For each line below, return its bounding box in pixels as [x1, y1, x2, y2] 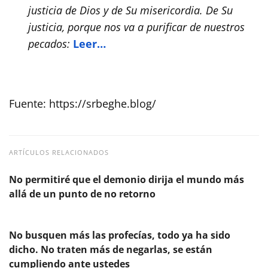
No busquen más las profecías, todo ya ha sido [9, 228, 230, 242]
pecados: [28, 36, 71, 51]
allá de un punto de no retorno [9, 187, 156, 200]
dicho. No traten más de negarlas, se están [9, 242, 212, 256]
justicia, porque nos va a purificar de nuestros [28, 19, 245, 34]
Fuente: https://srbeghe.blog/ [9, 96, 156, 111]
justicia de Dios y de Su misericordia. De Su [28, 2, 233, 17]
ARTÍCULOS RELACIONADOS [9, 147, 109, 157]
